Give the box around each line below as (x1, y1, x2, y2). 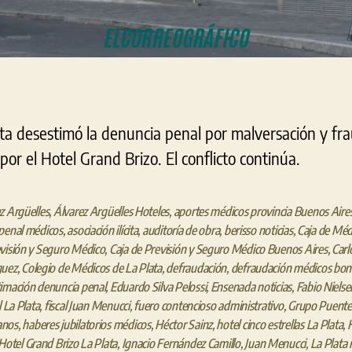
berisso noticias (223, 222, 293, 239)
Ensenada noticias (210, 279, 292, 295)
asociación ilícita (67, 222, 138, 239)
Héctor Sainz (155, 317, 212, 333)
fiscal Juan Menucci (43, 298, 130, 314)
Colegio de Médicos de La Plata (21, 260, 162, 277)
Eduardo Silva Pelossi (109, 279, 207, 295)
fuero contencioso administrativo (134, 298, 284, 314)
